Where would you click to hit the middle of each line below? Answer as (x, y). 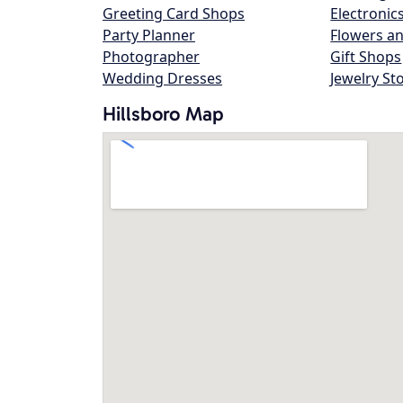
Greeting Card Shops (174, 13)
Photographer (151, 57)
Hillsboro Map (163, 114)
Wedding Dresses (162, 78)
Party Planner (149, 35)
